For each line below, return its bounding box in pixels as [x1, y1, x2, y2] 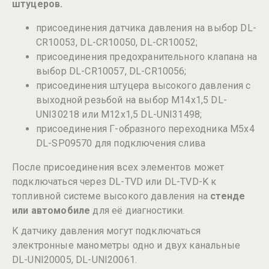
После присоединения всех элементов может [12, 162, 225, 173]
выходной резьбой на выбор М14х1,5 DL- [36, 94, 227, 106]
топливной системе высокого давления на [12, 190, 211, 202]
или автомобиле [12, 205, 91, 216]
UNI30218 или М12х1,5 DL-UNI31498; [36, 109, 202, 120]
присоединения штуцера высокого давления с [36, 80, 251, 91]
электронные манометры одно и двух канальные [12, 240, 240, 251]
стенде [210, 190, 246, 202]
